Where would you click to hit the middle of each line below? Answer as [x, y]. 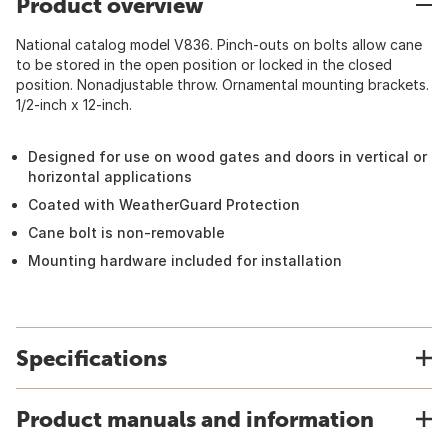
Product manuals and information [195, 419]
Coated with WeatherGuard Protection [164, 204]
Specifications [91, 358]
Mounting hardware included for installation [185, 260]
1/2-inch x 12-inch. [74, 104]
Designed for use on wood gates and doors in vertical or [227, 156]
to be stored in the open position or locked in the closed [204, 64]
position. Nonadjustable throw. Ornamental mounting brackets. [222, 84]
